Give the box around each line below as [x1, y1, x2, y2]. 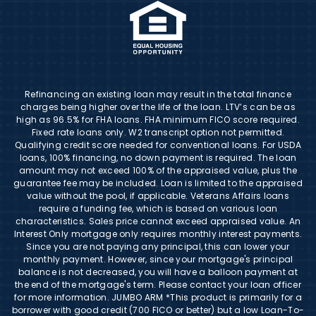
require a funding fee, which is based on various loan [38, 202, 278, 214]
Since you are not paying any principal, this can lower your [26, 240, 290, 253]
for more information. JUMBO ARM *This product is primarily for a [14, 291, 302, 303]
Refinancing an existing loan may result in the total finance [25, 87, 291, 100]
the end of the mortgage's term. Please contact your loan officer [15, 278, 301, 291]
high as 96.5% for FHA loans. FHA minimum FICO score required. [16, 113, 300, 126]
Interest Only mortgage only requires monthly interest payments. [13, 227, 303, 240]
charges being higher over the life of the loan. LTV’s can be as [20, 100, 296, 113]
